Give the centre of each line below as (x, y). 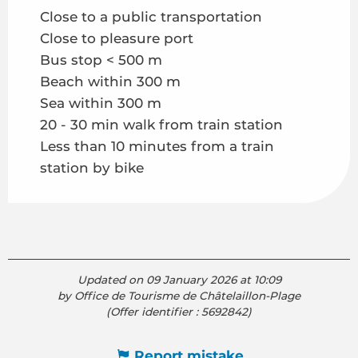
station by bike (92, 168)
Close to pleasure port (117, 39)
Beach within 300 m (110, 82)
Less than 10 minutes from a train (157, 147)
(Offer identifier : (154, 312)
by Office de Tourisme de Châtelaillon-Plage (179, 296)
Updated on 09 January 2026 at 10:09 (179, 280)
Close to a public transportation (151, 17)
